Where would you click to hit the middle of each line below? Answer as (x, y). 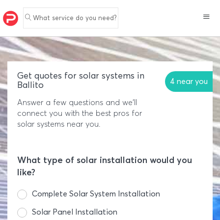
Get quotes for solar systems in (81, 76)
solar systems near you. (59, 124)
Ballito (30, 85)
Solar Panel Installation (75, 212)
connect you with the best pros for (80, 113)
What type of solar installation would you (105, 160)
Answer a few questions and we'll (77, 102)
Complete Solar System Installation (96, 194)
